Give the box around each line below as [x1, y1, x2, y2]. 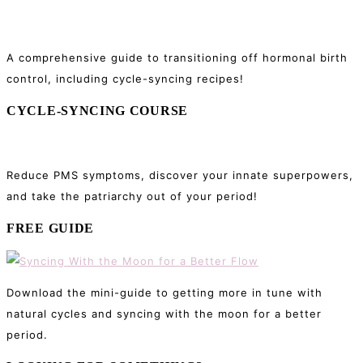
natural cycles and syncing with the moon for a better [6, 307, 322, 321]
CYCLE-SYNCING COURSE [6, 104, 188, 118]
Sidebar [6, 15, 78, 38]
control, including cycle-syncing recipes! [6, 72, 244, 86]
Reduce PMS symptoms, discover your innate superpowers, [6, 169, 353, 182]
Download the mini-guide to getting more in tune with [6, 286, 322, 300]
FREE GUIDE [6, 221, 94, 236]
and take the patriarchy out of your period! [6, 190, 258, 203]
